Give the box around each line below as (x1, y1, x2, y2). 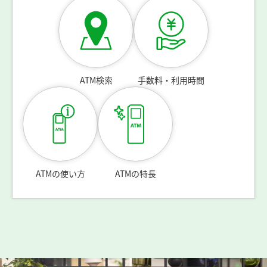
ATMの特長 (114, 167, 156, 180)
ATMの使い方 (35, 167, 85, 180)
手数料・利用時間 (138, 74, 204, 86)
